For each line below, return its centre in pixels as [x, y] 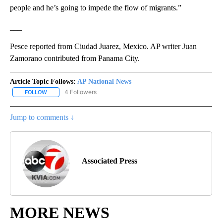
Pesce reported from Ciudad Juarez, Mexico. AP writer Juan [103, 47]
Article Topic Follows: [43, 82]
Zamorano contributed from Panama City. [75, 58]
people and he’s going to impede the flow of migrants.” [96, 8]
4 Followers [81, 92]
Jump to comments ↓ [42, 117]
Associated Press [110, 161]
